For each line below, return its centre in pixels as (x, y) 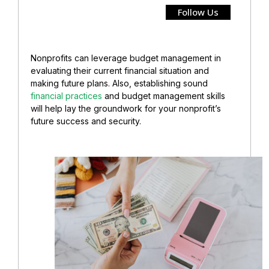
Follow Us (198, 12)
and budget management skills (164, 95)
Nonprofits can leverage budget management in (126, 58)
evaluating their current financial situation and (120, 70)
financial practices (66, 95)
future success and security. (86, 121)
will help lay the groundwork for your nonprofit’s (126, 108)
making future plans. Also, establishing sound (119, 83)
